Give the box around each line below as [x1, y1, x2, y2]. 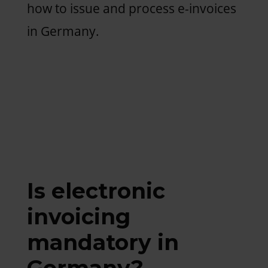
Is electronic [26, 177, 165, 204]
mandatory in [26, 229, 179, 255]
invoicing [26, 203, 130, 230]
